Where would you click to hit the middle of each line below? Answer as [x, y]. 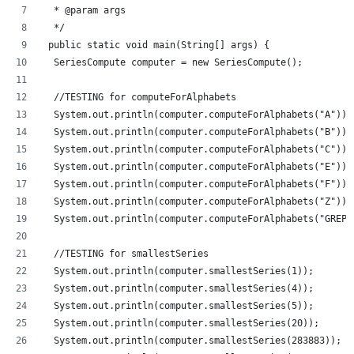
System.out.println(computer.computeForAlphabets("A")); [198, 115]
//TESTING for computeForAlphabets [139, 98]
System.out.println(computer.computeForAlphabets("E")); [198, 167]
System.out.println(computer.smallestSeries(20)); [181, 324]
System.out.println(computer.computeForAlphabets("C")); [198, 150]
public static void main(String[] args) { [156, 45]
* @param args [84, 11]
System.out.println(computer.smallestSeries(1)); [178, 271]
